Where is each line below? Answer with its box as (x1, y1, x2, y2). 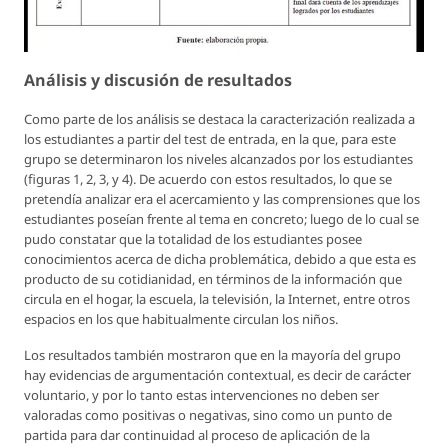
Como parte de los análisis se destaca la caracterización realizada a (24, 110, 415, 129)
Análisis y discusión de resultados (24, 69, 292, 92)
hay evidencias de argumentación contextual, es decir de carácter (24, 366, 411, 385)
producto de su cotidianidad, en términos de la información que (24, 270, 402, 289)
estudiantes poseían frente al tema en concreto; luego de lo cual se (24, 210, 419, 229)
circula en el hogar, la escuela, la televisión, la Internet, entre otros (24, 290, 410, 309)
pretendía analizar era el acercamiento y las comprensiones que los (24, 190, 420, 209)
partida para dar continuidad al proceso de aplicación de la (24, 426, 370, 445)
